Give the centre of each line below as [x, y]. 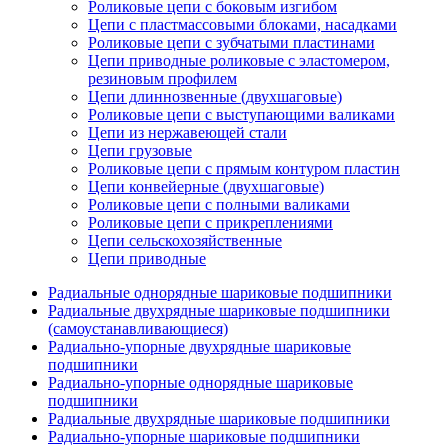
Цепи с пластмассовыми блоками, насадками [242, 24]
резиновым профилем [162, 78]
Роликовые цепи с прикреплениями [210, 222]
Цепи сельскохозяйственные [185, 240]
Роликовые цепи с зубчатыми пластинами [231, 42]
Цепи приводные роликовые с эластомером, [239, 60]
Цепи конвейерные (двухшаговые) [206, 186]
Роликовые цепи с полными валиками [219, 204]
